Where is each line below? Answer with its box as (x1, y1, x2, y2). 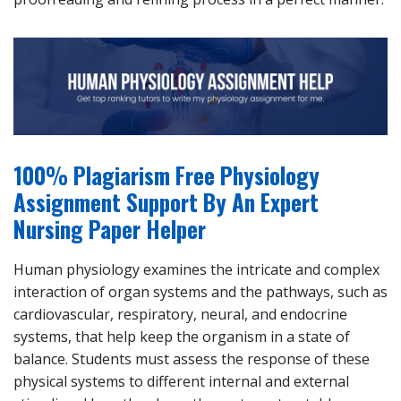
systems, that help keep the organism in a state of (13, 327, 350, 347)
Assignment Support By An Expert (13, 185, 319, 219)
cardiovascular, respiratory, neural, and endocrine (13, 304, 347, 325)
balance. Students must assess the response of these (13, 349, 370, 370)
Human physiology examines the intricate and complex (13, 260, 380, 280)
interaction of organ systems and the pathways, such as (13, 282, 388, 303)
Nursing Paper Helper (13, 212, 206, 246)
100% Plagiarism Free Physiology (13, 158, 320, 192)
